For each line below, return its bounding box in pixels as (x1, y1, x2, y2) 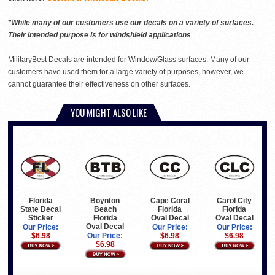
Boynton (90, 196, 120, 205)
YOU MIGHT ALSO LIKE (71, 106, 147, 120)
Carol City (217, 196, 252, 205)
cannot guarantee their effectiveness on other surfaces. (8, 80, 190, 89)
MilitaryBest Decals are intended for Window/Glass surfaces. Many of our (8, 55, 249, 64)
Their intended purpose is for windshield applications (8, 31, 191, 40)
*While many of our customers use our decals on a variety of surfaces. (8, 18, 254, 28)
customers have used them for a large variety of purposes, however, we (8, 68, 244, 77)
